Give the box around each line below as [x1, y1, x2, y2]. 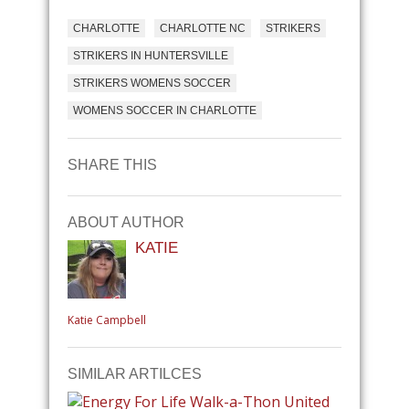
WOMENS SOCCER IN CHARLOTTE [73, 104, 257, 117]
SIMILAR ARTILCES [68, 366, 202, 382]
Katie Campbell [68, 312, 146, 328]
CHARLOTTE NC [160, 22, 246, 35]
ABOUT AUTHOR [68, 215, 184, 230]
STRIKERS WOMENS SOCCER [73, 77, 231, 89]
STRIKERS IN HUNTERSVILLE [73, 49, 228, 62]
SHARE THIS [68, 157, 157, 173]
